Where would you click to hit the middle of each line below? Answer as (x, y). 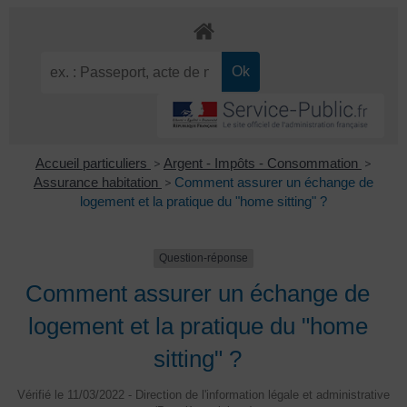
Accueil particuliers (93, 164)
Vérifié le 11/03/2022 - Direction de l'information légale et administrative (203, 394)
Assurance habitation (98, 183)
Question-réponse (203, 258)
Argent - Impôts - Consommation (263, 164)
